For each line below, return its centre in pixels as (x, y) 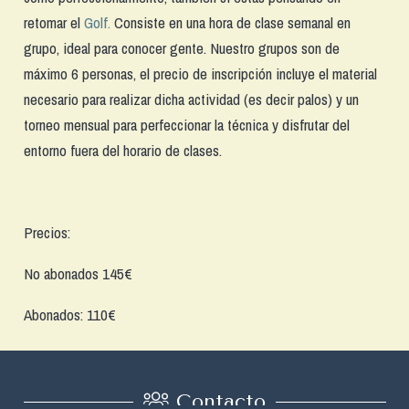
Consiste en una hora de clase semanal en (230, 22)
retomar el (53, 22)
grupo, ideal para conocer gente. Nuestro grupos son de (181, 47)
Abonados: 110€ (69, 314)
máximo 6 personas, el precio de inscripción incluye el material (200, 73)
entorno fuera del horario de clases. (124, 150)
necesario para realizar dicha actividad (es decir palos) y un (191, 99)
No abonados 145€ (78, 273)
